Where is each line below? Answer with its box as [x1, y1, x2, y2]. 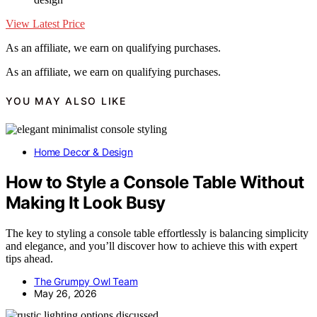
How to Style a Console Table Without [6, 172, 304, 193]
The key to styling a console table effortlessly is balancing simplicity [6, 227, 309, 240]
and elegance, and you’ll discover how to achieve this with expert [6, 240, 297, 253]
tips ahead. [6, 253, 53, 265]
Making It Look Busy [6, 192, 166, 214]
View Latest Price [6, 17, 85, 30]
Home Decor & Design [34, 146, 133, 158]
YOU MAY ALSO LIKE [6, 95, 127, 108]
